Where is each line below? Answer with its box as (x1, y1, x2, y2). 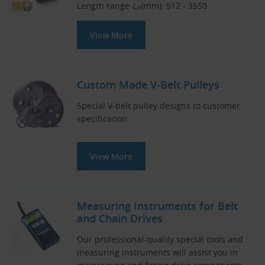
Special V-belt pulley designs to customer (77, 100, 240, 112)
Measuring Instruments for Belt (77, 199, 238, 214)
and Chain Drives (77, 211, 163, 226)
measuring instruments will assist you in (77, 247, 238, 258)
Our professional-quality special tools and (77, 234, 243, 245)
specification (77, 113, 127, 125)
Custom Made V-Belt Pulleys (77, 77, 219, 92)
